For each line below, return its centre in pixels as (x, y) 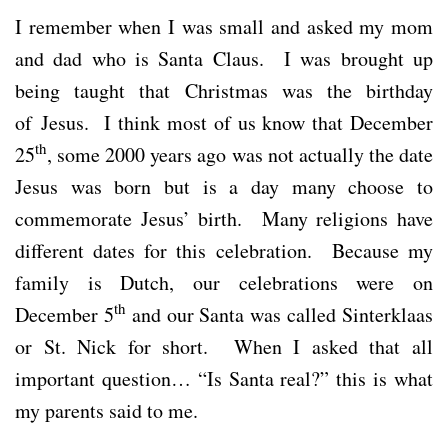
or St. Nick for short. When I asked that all (224, 346)
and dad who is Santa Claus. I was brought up (224, 58)
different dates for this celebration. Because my (224, 250)
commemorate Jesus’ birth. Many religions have (224, 218)
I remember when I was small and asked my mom (224, 26)
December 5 (64, 314)
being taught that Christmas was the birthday (224, 90)
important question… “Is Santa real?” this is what (224, 378)
